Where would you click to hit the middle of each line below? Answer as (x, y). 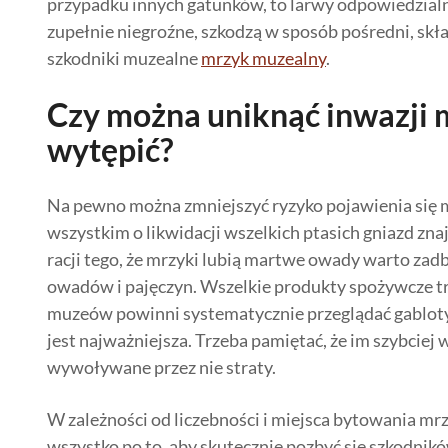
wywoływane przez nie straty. (161, 367)
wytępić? (110, 149)
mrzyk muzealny (263, 58)
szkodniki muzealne (124, 58)
